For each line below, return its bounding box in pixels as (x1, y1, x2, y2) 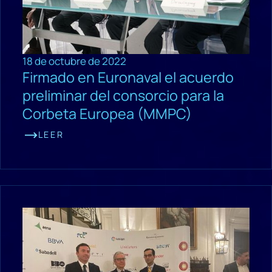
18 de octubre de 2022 (22, 54, 126, 69)
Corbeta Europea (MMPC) (22, 104, 192, 124)
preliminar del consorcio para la (22, 86, 224, 106)
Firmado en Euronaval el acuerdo (22, 67, 234, 87)
